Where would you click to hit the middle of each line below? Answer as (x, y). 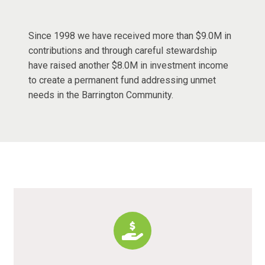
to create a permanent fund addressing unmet (122, 80)
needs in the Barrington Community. (101, 95)
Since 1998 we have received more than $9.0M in (130, 35)
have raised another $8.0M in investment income (128, 65)
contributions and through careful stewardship (122, 50)
